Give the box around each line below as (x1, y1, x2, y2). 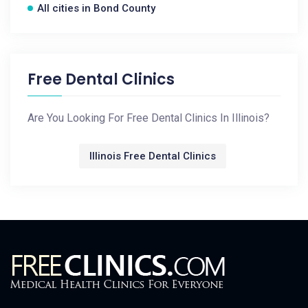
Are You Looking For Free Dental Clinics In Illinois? (27, 111, 269, 124)
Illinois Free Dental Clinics (89, 150, 216, 162)
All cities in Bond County (37, 2, 155, 14)
